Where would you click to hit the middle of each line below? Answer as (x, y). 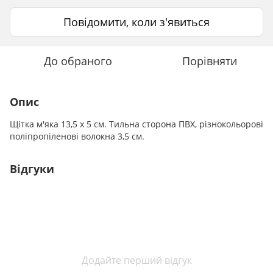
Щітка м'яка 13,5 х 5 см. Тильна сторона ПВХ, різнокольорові (136, 124)
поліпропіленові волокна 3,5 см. (77, 136)
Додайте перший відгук (136, 261)
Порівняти (210, 61)
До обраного (78, 61)
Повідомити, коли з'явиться (136, 22)
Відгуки (32, 169)
